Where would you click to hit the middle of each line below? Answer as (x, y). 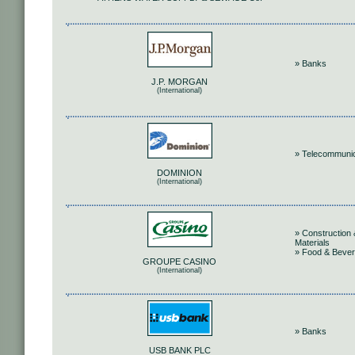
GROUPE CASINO (179, 262)
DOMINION (179, 173)
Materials (312, 242)
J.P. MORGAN (179, 82)
